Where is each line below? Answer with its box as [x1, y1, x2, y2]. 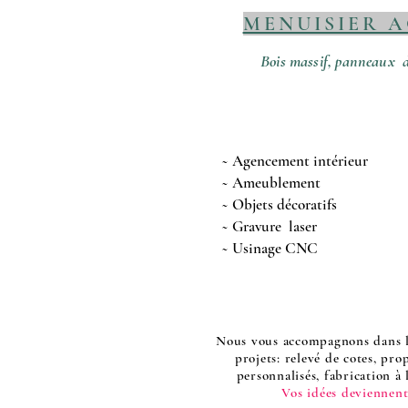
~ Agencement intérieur [221, 151, 372, 170]
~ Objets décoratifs [221, 195, 337, 214]
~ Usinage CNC [221, 239, 318, 258]
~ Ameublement [221, 173, 324, 192]
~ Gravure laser [221, 217, 321, 236]
